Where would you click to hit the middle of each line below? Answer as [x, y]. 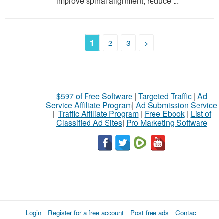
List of [201, 114]
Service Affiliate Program [89, 105]
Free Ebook [164, 114]
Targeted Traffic [165, 96]
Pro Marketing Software [166, 122]
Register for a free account [86, 212]
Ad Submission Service [176, 105]
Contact [187, 212]
